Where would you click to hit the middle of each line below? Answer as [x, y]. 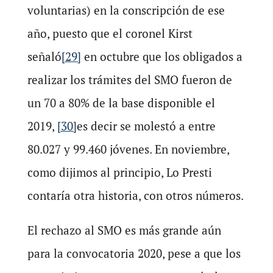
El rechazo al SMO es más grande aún [124, 230]
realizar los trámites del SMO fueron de [129, 80]
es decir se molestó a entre [146, 126]
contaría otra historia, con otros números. [135, 196]
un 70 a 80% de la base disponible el [121, 103]
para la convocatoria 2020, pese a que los [134, 253]
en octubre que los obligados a [161, 57]
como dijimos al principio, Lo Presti [119, 172]
